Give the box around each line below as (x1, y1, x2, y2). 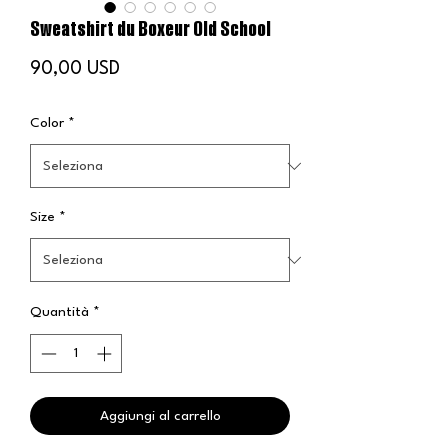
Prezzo (119, 59, 175, 77)
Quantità (30, 305, 89, 319)
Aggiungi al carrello (99, 408, 221, 423)
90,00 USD (30, 60, 120, 78)
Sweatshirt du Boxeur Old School (30, 21, 271, 43)
